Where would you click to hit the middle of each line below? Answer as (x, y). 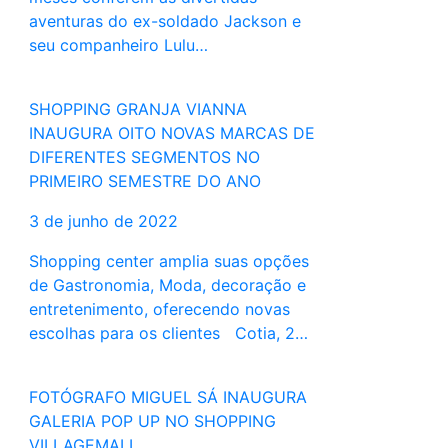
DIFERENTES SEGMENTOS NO (144, 157)
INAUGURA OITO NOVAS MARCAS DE (171, 133)
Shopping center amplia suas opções (168, 261)
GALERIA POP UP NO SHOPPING (152, 421)
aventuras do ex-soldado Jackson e (164, 21)
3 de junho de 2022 (103, 221)
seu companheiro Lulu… (118, 45)
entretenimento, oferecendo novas (159, 309)
